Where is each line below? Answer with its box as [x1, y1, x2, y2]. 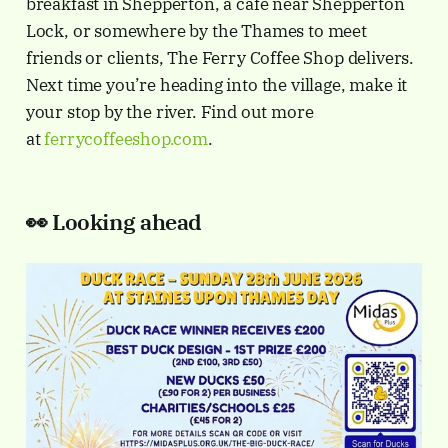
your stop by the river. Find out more [25, 100, 314, 123]
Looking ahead [51, 206, 203, 236]
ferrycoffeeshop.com [44, 127, 208, 150]
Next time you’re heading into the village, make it [25, 73, 408, 96]
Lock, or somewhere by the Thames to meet [25, 19, 367, 42]
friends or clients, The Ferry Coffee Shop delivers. [25, 46, 415, 69]
